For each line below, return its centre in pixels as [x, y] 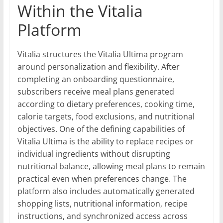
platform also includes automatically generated [106, 191]
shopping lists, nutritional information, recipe [102, 203]
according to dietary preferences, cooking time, [106, 104]
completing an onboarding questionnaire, [96, 79]
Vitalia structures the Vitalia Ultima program [100, 54]
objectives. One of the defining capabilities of [101, 129]
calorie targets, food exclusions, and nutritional [106, 116]
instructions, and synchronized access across [102, 216]
